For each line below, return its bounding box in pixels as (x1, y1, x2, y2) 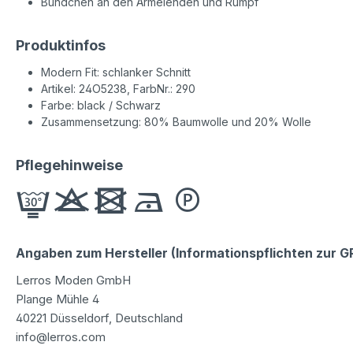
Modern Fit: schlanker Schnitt (41, 65, 191, 79)
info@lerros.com (16, 329, 106, 344)
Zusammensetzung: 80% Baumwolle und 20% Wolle (41, 114, 311, 128)
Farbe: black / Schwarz (41, 98, 161, 112)
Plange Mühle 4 (16, 291, 99, 307)
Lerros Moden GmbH (16, 272, 131, 288)
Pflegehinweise (16, 156, 123, 173)
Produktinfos (16, 36, 106, 54)
